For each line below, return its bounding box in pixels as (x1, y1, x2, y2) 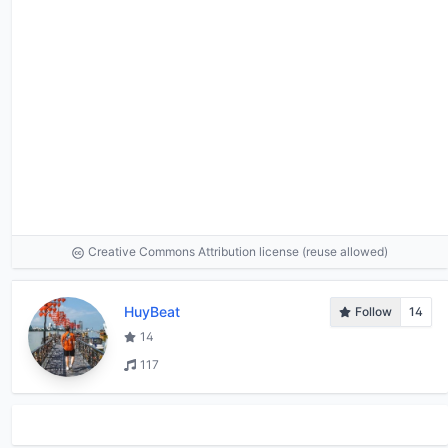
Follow (355, 303, 392, 319)
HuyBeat (124, 302, 180, 320)
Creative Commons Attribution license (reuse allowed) (88, 243, 388, 259)
